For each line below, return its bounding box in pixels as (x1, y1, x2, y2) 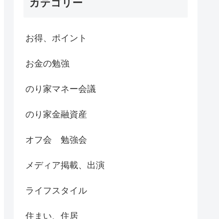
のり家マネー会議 (25, 84, 96, 94)
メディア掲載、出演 (25, 160, 105, 170)
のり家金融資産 (25, 109, 87, 119)
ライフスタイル (25, 185, 87, 196)
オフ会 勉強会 (25, 134, 87, 145)
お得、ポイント (25, 33, 87, 43)
